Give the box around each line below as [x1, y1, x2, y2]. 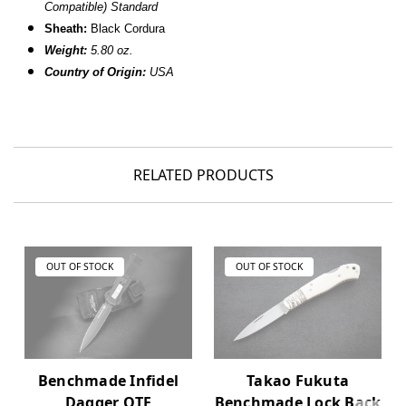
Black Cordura [87, 22, 166, 36]
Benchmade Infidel [37, 370, 179, 391]
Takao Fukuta [246, 370, 349, 391]
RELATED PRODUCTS [132, 165, 274, 186]
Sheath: [44, 22, 88, 36]
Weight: [44, 43, 88, 58]
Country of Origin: [44, 65, 147, 80]
